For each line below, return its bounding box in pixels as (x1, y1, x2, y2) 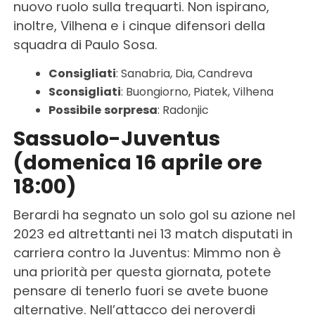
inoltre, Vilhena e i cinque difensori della (13, 16, 265, 34)
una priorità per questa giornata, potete (13, 262, 271, 281)
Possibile (48, 101, 101, 118)
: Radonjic (157, 101, 209, 118)
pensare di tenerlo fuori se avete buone (13, 281, 269, 300)
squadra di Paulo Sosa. (13, 35, 157, 53)
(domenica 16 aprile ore (13, 148, 262, 176)
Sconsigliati (48, 83, 121, 100)
